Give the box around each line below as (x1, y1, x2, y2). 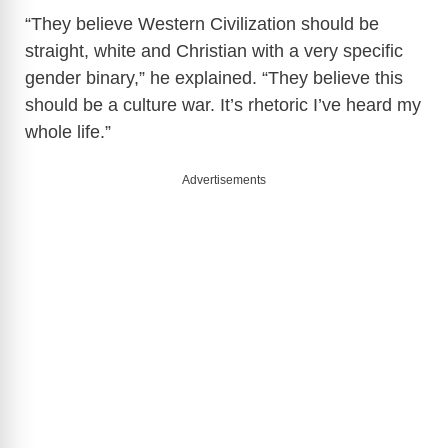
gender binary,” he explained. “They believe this (25, 67, 403, 88)
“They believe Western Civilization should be (25, 13, 379, 34)
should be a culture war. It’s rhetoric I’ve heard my (25, 94, 421, 115)
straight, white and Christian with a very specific (25, 40, 403, 61)
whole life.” (25, 121, 111, 142)
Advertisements (182, 172, 266, 187)
